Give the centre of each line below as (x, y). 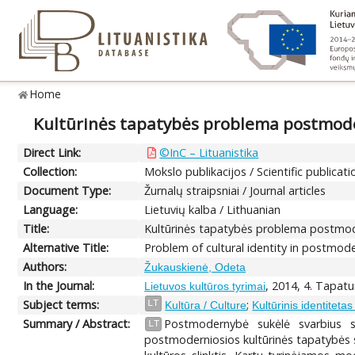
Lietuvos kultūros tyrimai (205, 286)
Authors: (45, 266)
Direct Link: (52, 152)
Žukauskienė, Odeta (195, 267)
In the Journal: (59, 285)
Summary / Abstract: (77, 323)
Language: (51, 209)
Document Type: (67, 190)
